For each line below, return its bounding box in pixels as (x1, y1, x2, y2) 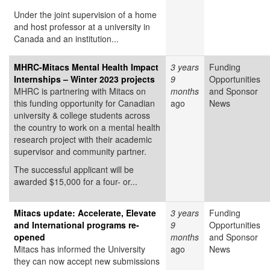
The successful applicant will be (14, 163, 134, 176)
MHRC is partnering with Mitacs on (14, 85, 146, 98)
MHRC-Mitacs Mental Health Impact (14, 61, 159, 74)
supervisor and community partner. (14, 145, 146, 158)
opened (14, 231, 45, 243)
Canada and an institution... (14, 33, 119, 45)
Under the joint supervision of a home (14, 8, 157, 21)
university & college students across (14, 109, 150, 122)
